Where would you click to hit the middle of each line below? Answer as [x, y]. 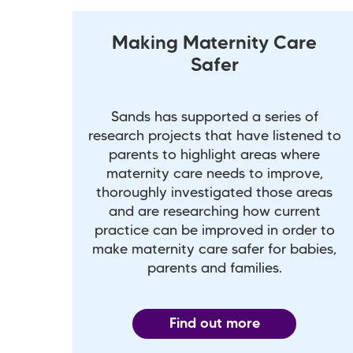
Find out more [214, 324]
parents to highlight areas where [214, 156]
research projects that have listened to [214, 137]
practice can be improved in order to [214, 231]
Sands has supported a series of [214, 118]
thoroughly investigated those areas [214, 193]
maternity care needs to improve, [214, 175]
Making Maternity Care [214, 45]
